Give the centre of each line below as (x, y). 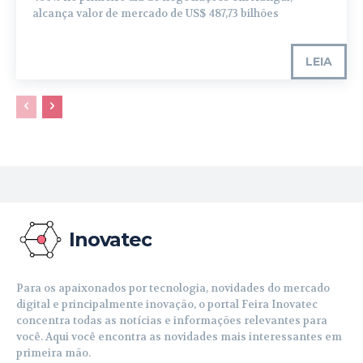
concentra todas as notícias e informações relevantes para (172, 321)
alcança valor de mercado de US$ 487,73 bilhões (156, 14)
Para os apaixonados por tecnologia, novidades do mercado (173, 288)
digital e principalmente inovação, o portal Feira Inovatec (167, 305)
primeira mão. (53, 353)
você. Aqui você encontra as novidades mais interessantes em (179, 337)
